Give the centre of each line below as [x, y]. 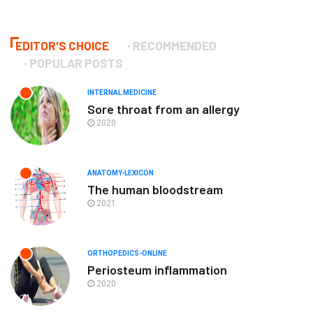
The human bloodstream [155, 189]
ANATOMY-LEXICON [121, 173]
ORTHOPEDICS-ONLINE [127, 253]
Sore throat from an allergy [163, 109]
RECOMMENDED [175, 45]
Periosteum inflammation [157, 269]
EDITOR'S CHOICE [62, 45]
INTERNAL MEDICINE [122, 92]
